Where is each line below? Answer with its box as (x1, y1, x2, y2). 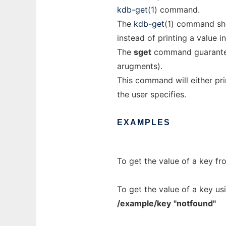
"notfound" (174, 198, 216, 208)
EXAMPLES (117, 118, 171, 127)
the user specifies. (117, 89, 186, 99)
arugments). (117, 61, 162, 71)
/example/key (117, 198, 171, 208)
